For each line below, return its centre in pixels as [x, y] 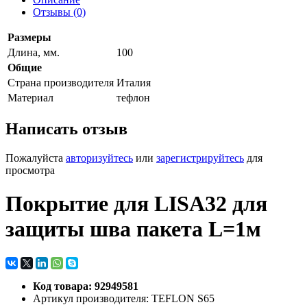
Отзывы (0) [59, 12]
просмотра [30, 170]
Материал [30, 98]
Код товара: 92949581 [86, 286]
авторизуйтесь [99, 158]
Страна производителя [61, 83]
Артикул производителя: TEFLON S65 [124, 298]
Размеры [29, 37]
